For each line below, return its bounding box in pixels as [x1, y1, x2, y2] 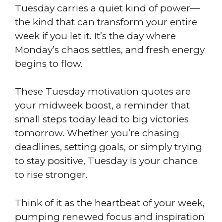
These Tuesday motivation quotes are [15, 86, 191, 97]
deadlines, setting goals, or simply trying [15, 141, 202, 153]
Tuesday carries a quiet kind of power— [15, 2, 200, 14]
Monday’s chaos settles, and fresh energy [15, 44, 205, 55]
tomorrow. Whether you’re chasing [15, 127, 179, 139]
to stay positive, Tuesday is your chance [15, 155, 198, 166]
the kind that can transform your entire [15, 16, 197, 28]
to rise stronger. [15, 169, 90, 180]
